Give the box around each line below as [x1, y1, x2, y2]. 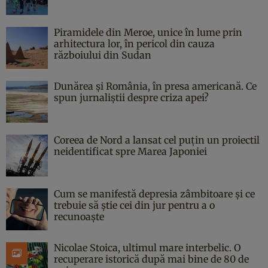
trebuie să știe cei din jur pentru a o [54, 199, 215, 211]
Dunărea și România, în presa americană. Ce [54, 80, 257, 92]
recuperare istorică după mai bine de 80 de [54, 252, 249, 265]
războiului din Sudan [54, 48, 151, 61]
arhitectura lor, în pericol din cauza [54, 37, 215, 50]
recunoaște [54, 210, 104, 223]
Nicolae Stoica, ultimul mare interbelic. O [54, 241, 241, 254]
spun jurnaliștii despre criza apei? [54, 91, 209, 103]
